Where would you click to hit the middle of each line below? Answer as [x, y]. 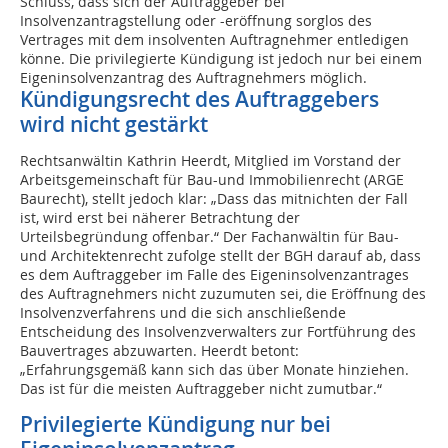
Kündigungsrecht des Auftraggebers [199, 99]
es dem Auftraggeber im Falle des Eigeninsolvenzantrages [214, 275]
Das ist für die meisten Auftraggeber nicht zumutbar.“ [201, 389]
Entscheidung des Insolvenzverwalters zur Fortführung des [218, 332]
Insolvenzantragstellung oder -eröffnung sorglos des [196, 21]
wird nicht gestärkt [114, 124]
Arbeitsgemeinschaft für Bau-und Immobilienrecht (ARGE [212, 180]
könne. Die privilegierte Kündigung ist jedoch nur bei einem [221, 59]
